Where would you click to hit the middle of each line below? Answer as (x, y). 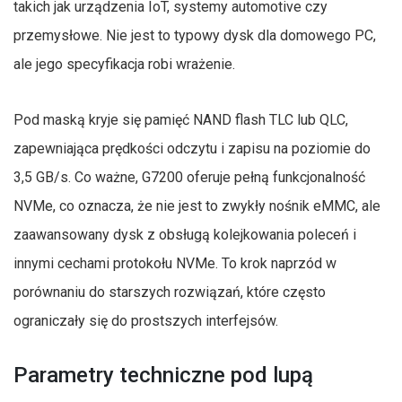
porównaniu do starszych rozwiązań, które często (170, 292)
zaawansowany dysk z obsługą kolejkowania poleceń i (185, 234)
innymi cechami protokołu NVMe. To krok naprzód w (175, 263)
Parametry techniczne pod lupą (163, 375)
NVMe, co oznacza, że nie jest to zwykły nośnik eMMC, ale (197, 205)
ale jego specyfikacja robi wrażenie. (124, 64)
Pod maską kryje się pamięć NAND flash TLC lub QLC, (181, 119)
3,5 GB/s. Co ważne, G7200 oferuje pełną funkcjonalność (189, 177)
